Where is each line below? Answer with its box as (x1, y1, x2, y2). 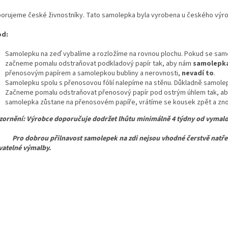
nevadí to (182, 68, 214, 79)
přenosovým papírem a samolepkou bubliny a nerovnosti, (5, 68, 180, 79)
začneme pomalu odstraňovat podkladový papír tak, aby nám (5, 59, 191, 69)
